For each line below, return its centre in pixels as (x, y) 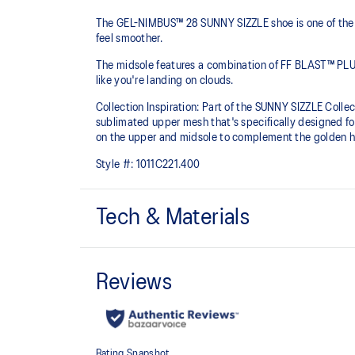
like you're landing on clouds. (164, 81)
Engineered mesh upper (155, 255)
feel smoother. (129, 39)
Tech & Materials (173, 219)
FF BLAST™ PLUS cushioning (168, 339)
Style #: (115, 165)
